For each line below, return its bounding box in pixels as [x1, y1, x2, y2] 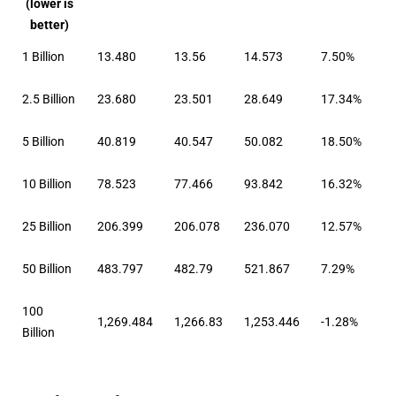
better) [29, 17, 69, 32]
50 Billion [22, 261, 72, 276]
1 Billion [22, 49, 65, 64]
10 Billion [22, 176, 72, 191]
